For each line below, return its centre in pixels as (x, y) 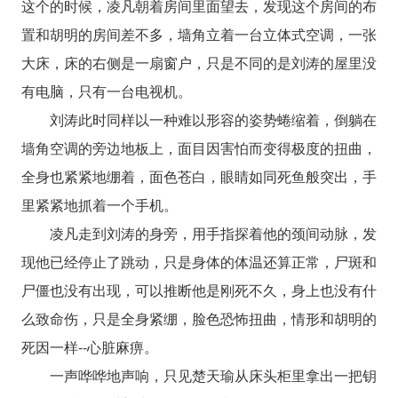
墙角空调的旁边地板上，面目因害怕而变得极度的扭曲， (199, 147)
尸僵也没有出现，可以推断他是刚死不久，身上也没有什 (199, 290)
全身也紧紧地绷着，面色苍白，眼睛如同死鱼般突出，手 (199, 176)
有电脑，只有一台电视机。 (106, 91)
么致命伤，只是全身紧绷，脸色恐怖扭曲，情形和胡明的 (199, 318)
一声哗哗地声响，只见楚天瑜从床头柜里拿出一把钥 (213, 375)
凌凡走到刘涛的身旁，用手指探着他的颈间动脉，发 (213, 233)
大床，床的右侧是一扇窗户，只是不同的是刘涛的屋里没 (199, 62)
